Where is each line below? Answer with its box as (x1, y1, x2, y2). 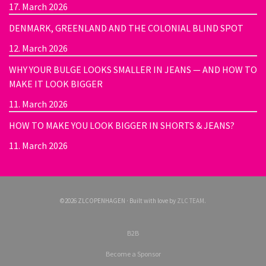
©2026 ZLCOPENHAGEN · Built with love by (60, 196, 177, 205)
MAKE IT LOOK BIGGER (9, 77, 103, 90)
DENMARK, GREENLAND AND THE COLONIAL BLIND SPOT (9, 21, 243, 34)
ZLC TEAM (177, 196, 204, 205)
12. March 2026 (9, 42, 68, 54)
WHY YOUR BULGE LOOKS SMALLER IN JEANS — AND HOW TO (9, 63, 257, 75)
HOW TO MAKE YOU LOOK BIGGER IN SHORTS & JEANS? (9, 119, 235, 131)
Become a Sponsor (105, 249, 161, 258)
